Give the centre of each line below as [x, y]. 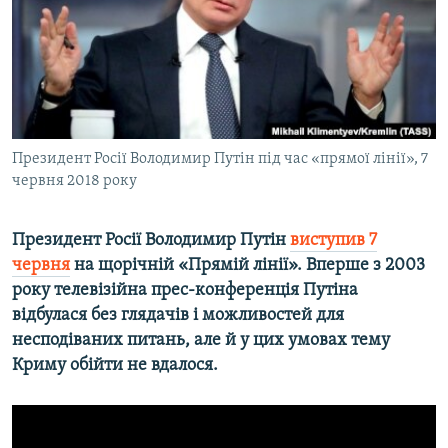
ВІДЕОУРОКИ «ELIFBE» [101, 18]
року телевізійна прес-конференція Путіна [185, 291]
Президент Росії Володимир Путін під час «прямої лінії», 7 [220, 159]
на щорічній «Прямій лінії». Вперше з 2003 [247, 266]
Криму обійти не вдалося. [115, 366]
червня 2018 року [74, 181]
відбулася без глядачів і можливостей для [178, 316]
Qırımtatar [57, 71]
